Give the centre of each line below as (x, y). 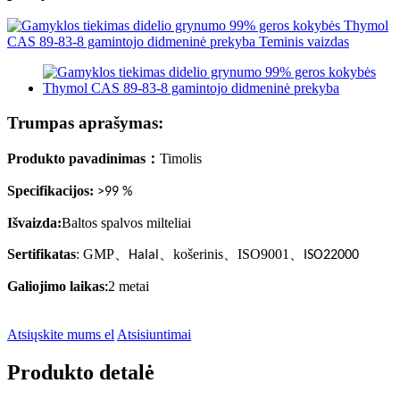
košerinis (198, 254)
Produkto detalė (81, 372)
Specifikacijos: (50, 190)
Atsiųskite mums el (61, 334)
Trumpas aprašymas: (85, 123)
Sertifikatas (42, 254)
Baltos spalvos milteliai (126, 222)
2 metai (129, 286)
